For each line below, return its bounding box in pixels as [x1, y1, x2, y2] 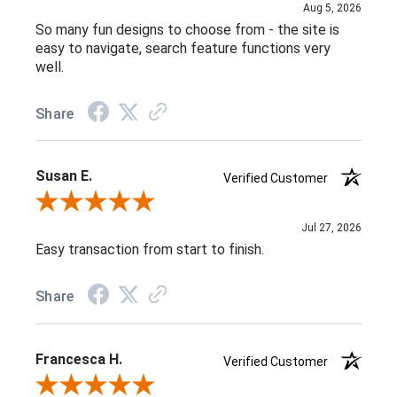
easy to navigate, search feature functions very [35, 39, 331, 57]
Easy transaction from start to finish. [35, 241, 264, 259]
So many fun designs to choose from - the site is [35, 20, 339, 38]
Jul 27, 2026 [301, 222, 362, 235]
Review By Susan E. [35, 196, 144, 211]
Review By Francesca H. [35, 378, 168, 393]
